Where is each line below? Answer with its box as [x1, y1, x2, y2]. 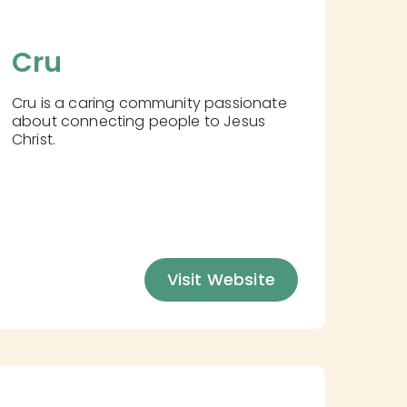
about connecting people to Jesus [11, 111, 266, 133]
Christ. [11, 129, 56, 151]
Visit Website [166, 268, 275, 292]
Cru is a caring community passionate [11, 93, 287, 114]
